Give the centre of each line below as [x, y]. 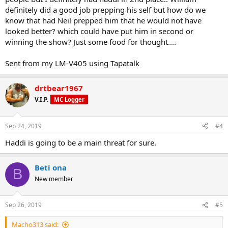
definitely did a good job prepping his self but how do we [105, 10]
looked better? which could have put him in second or [99, 31]
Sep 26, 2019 [23, 205]
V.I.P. [41, 100]
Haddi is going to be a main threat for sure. [81, 142]
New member [54, 179]
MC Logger [69, 100]
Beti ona [51, 167]
